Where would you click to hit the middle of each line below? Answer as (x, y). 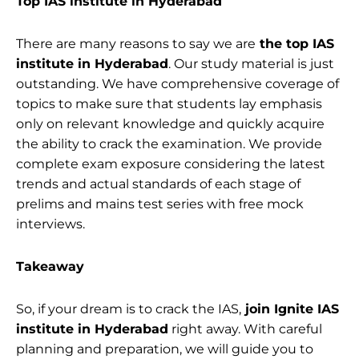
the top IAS (295, 43)
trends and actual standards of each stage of (158, 184)
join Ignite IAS (290, 309)
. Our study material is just (251, 63)
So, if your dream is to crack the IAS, (129, 309)
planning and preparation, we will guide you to (165, 349)
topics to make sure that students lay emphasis (169, 103)
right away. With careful (245, 329)
